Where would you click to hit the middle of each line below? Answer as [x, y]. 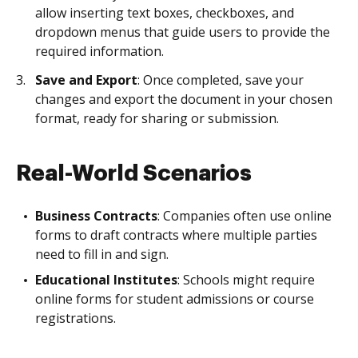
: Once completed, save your [221, 80]
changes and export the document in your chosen [184, 99]
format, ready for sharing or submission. [157, 118]
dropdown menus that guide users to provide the [183, 32]
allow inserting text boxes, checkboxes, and [165, 13]
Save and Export [86, 80]
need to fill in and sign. [102, 254]
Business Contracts [96, 216]
